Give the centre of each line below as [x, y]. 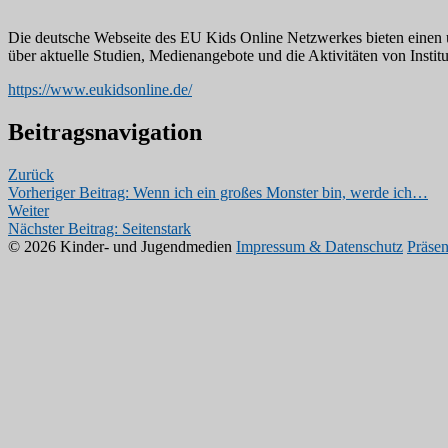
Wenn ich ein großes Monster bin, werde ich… [280, 192]
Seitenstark [156, 228]
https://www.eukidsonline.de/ [100, 89]
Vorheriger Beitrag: [68, 192]
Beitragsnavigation [105, 131]
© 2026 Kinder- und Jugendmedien [120, 246]
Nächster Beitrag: [63, 228]
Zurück [31, 174]
